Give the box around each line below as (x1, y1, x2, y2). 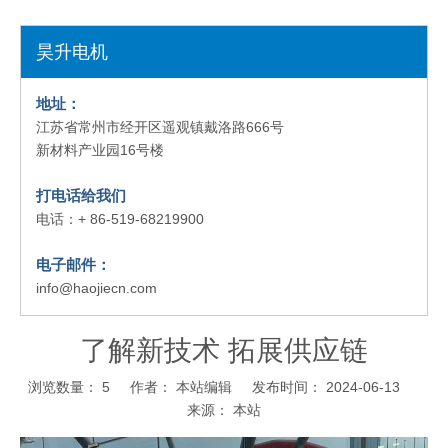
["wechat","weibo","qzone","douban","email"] (20, 430, 297, 446)
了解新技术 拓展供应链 (80, 335, 368, 366)
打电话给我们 (36, 187, 126, 204)
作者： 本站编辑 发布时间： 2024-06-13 (110, 379, 420, 395)
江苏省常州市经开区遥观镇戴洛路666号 (36, 119, 284, 135)
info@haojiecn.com (36, 280, 157, 296)
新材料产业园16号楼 (36, 142, 164, 158)
